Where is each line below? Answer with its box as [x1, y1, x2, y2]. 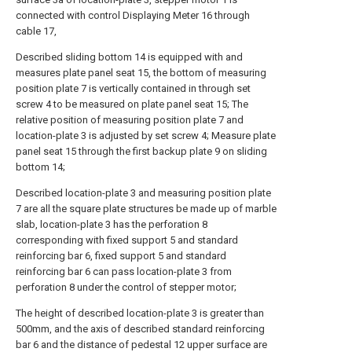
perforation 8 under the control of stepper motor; [16, 281, 236, 293]
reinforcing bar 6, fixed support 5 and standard [16, 250, 226, 262]
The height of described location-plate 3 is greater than [16, 307, 264, 319]
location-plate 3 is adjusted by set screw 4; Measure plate [16, 130, 276, 141]
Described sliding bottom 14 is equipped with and [16, 51, 243, 63]
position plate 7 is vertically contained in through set [16, 82, 251, 94]
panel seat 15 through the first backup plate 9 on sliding [16, 145, 267, 157]
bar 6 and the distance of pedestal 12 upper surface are [16, 339, 267, 350]
